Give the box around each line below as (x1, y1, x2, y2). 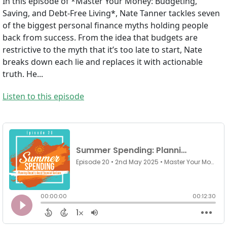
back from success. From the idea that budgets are (3, 32, 198, 44)
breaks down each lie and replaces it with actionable (3, 56, 203, 68)
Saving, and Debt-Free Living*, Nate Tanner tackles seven (3, 8, 220, 19)
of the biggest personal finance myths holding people (3, 20, 208, 31)
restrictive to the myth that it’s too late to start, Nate (3, 44, 202, 56)
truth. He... (3, 68, 43, 80)
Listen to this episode (3, 91, 84, 102)
